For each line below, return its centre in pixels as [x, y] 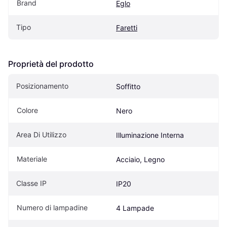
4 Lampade [135, 208]
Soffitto [128, 87]
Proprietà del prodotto [51, 64]
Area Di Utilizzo [41, 135]
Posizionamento [42, 86]
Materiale [32, 159]
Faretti [127, 28]
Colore [27, 110]
